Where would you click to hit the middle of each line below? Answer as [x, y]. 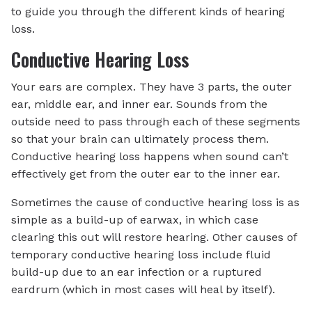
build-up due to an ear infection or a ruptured [136, 272]
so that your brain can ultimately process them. [140, 139]
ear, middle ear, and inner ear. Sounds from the [139, 104]
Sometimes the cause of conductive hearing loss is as [155, 203]
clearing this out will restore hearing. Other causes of [154, 237]
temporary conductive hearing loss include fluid [141, 255]
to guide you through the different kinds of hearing [148, 11]
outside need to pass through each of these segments [156, 122]
